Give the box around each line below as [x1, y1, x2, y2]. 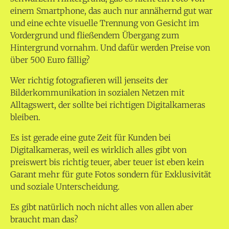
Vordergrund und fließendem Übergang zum [10, 30, 179, 41]
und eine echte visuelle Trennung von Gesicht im [10, 18, 199, 29]
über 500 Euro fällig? [10, 55, 90, 65]
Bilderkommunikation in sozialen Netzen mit [10, 87, 185, 98]
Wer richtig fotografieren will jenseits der [10, 75, 168, 86]
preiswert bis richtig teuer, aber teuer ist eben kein [10, 157, 204, 168]
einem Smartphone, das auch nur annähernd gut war [10, 6, 213, 16]
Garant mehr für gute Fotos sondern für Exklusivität [10, 169, 211, 180]
